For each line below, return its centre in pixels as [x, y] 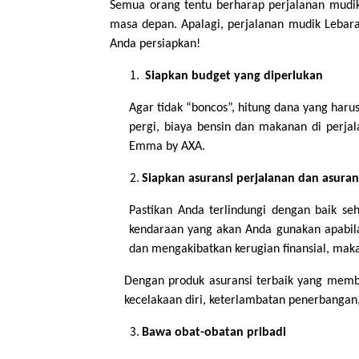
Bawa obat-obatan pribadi [214, 332]
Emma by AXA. [167, 146]
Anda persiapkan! [155, 44]
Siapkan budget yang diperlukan [232, 76]
